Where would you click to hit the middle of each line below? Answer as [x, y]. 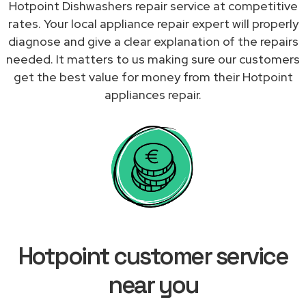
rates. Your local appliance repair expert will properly [153, 23]
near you [153, 284]
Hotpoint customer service [153, 256]
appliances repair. [153, 94]
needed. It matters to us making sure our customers [153, 59]
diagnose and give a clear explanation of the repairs [153, 41]
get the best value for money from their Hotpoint [153, 76]
